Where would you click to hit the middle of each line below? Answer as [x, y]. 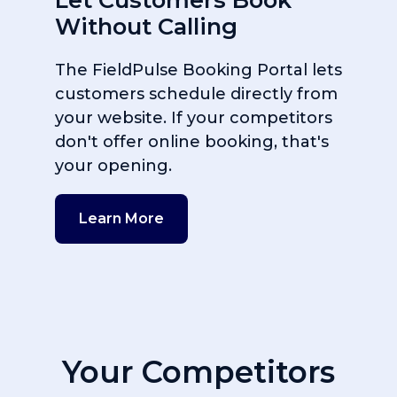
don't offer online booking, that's [192, 142]
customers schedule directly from [196, 94]
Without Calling [146, 27]
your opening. [113, 166]
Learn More [121, 219]
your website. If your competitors [194, 118]
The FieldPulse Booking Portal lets [198, 70]
